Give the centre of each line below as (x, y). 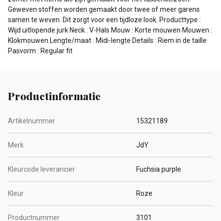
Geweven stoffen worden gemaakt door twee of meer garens (104, 9)
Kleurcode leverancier (41, 169)
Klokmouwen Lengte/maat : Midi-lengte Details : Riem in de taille (107, 40)
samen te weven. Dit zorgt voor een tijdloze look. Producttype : (104, 19)
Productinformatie (54, 96)
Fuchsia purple (159, 169)
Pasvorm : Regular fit (40, 51)
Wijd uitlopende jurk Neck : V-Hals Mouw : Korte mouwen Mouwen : (110, 30)
